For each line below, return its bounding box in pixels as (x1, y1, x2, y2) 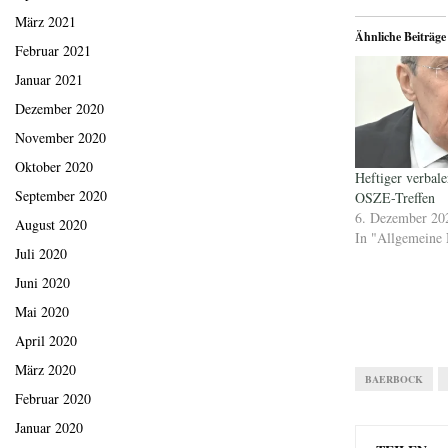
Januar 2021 (15, 70, 83, 90)
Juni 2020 (15, 273, 70, 293)
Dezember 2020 (15, 99, 104, 119)
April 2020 (15, 331, 77, 351)
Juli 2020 (15, 244, 67, 264)
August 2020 (15, 215, 87, 235)
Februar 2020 (15, 389, 91, 409)
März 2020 (15, 360, 76, 380)
